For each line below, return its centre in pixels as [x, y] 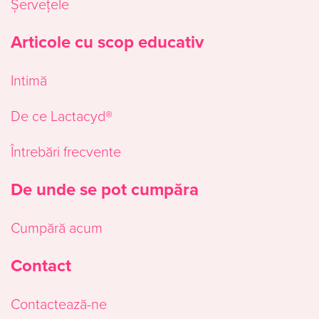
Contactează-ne [59, 304]
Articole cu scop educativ [107, 42]
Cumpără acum [57, 228]
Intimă [29, 80]
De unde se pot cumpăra [105, 189]
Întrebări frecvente [66, 151]
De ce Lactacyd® [62, 116]
